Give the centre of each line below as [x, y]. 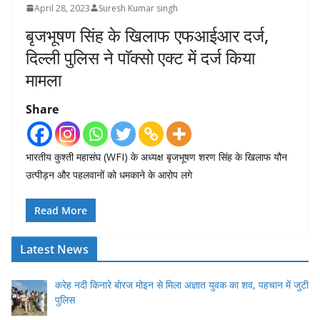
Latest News [54, 249]
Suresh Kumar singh [138, 8]
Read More [61, 210]
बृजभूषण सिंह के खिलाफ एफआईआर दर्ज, [147, 35]
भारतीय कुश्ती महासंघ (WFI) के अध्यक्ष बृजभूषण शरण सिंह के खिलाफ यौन [156, 156]
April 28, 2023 [62, 8]
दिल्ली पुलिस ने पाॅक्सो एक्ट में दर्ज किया [140, 57]
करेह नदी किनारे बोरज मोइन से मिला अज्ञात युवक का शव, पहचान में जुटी [181, 284]
